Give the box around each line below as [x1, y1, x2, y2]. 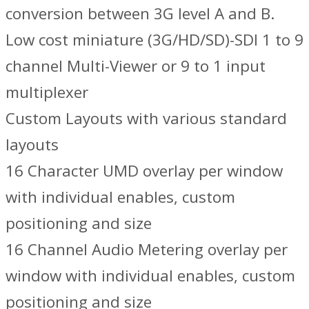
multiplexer [6, 81, 88, 103]
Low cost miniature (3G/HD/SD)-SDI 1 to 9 [6, 28, 303, 50]
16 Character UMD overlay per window [6, 159, 283, 181]
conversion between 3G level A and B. [6, 2, 275, 24]
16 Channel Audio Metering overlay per [6, 238, 288, 260]
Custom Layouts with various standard [6, 107, 287, 129]
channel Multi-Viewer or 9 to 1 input [6, 54, 266, 77]
